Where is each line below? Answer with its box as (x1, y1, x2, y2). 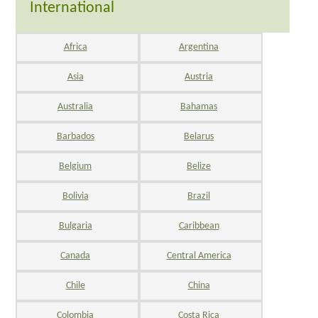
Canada (60, 250, 90, 261)
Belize (187, 160, 211, 172)
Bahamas (180, 101, 217, 112)
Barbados (56, 131, 94, 142)
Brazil (187, 190, 210, 202)
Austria (185, 71, 213, 82)
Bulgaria (58, 220, 92, 231)
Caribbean (178, 220, 219, 231)
